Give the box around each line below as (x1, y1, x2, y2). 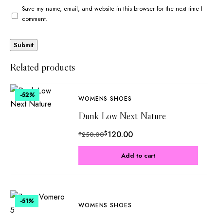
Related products (10, 60, 75, 73)
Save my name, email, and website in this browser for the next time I (22, 4, 202, 13)
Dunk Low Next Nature (78, 110, 166, 122)
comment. (22, 14, 48, 23)
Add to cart (121, 151, 155, 161)
